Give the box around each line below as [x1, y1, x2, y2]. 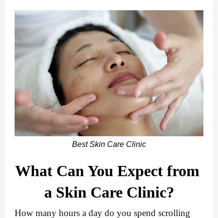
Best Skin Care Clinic [72, 140, 146, 149]
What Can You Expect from [15, 162, 200, 180]
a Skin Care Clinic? [44, 183, 174, 201]
